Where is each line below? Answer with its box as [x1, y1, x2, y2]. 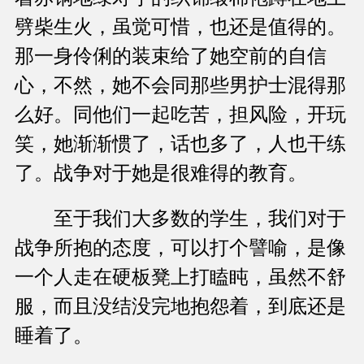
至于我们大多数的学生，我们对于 [15, 208, 346, 230]
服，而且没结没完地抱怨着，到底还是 [15, 296, 346, 318]
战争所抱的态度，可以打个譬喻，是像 [15, 237, 346, 259]
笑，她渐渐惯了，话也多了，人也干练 [15, 133, 346, 155]
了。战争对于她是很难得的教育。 [15, 162, 307, 184]
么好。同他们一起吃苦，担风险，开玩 [15, 104, 346, 126]
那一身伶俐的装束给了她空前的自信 [15, 45, 327, 67]
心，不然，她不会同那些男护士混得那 [15, 75, 346, 97]
